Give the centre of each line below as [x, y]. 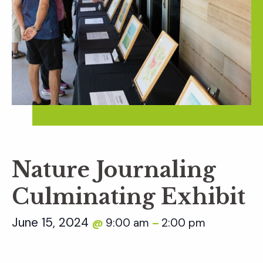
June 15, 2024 [52, 223]
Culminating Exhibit [129, 197]
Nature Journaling [114, 170]
